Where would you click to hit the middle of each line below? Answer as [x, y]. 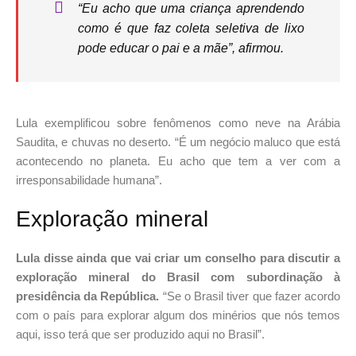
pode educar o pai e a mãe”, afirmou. [182, 48]
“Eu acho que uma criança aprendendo [191, 9]
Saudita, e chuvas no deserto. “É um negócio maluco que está [178, 142]
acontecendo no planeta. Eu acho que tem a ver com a [178, 161]
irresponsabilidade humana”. [91, 180]
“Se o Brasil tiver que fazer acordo [252, 296]
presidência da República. [89, 296]
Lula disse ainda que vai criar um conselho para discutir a [178, 258]
